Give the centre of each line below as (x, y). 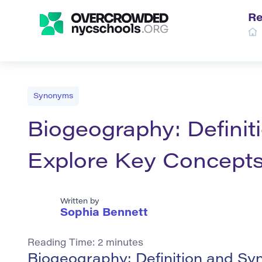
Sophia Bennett (104, 214)
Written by (80, 202)
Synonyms (53, 96)
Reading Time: (63, 244)
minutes (125, 244)
